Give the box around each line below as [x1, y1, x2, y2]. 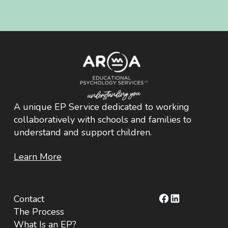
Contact [13, 192, 44, 205]
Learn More [13, 150, 62, 163]
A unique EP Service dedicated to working [13, 101, 189, 113]
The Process [13, 205, 64, 218]
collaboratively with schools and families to [13, 113, 191, 126]
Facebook [158, 190, 206, 206]
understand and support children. [13, 126, 152, 139]
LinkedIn [169, 190, 212, 206]
